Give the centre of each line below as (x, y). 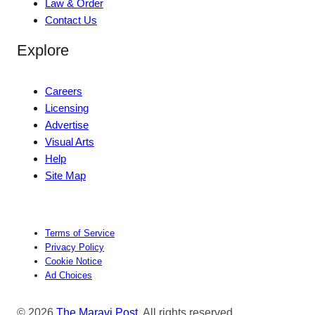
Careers (64, 91)
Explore (43, 50)
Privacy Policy (75, 247)
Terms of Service (80, 233)
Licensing (67, 108)
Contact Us (71, 20)
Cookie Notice (73, 261)
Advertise (67, 124)
